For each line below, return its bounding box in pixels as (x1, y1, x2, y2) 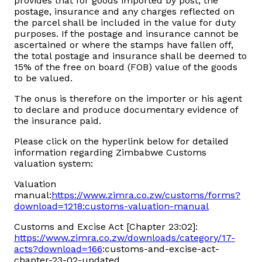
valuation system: (14, 158, 93, 170)
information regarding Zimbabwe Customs (14, 147, 206, 158)
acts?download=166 (14, 243, 102, 255)
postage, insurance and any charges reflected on (14, 6, 235, 18)
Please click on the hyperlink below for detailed (14, 136, 229, 147)
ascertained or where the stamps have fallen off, (14, 39, 233, 51)
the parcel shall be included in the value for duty (14, 17, 236, 29)
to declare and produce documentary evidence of (14, 104, 238, 116)
